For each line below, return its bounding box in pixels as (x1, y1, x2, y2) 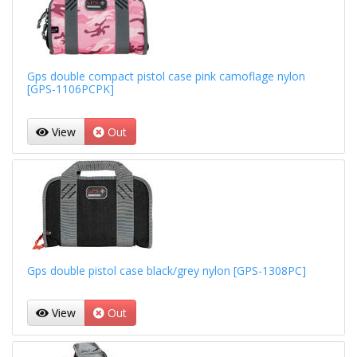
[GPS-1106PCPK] (26, 81, 114, 97)
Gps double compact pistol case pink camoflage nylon (26, 69, 305, 84)
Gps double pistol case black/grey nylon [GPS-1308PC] (26, 262, 306, 278)
